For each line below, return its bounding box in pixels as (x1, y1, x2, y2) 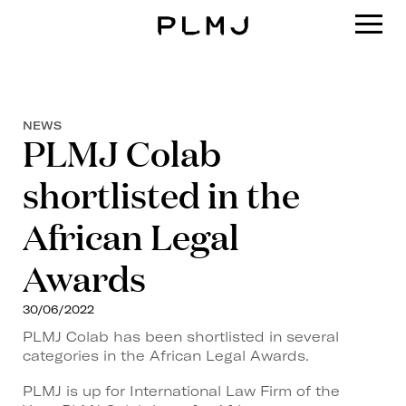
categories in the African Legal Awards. (23, 346, 309, 364)
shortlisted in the (23, 170, 300, 217)
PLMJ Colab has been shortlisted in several (23, 327, 339, 345)
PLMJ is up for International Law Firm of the (23, 382, 340, 400)
